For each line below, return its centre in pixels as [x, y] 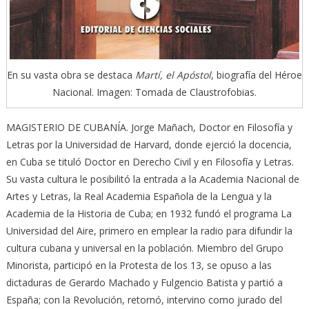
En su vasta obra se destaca [71, 75]
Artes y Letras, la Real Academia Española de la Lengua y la [139, 197]
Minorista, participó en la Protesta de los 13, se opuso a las [139, 266]
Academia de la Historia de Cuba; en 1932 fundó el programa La [149, 214]
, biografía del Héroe [257, 75]
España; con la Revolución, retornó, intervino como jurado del [144, 300]
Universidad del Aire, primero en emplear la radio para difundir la [149, 231]
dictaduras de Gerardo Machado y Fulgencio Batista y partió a [144, 283]
